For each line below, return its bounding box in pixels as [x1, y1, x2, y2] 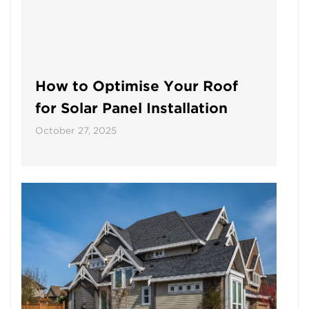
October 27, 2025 [35, 126, 117, 137]
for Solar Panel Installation [35, 100, 228, 117]
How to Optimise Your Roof [35, 78, 238, 95]
